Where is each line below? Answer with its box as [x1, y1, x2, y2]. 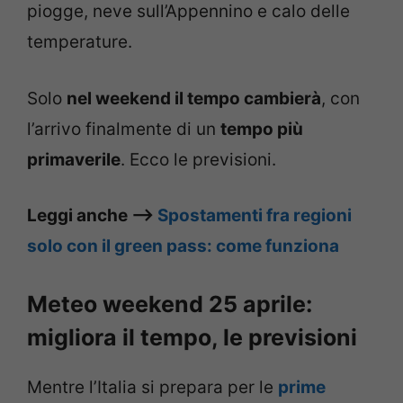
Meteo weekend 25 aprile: [27, 290, 312, 318]
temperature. [27, 31, 132, 53]
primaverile [27, 148, 121, 170]
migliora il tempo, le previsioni [27, 323, 357, 351]
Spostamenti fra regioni [157, 205, 352, 227]
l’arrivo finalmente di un [27, 118, 220, 139]
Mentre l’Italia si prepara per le [27, 376, 278, 398]
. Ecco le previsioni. [121, 148, 276, 170]
